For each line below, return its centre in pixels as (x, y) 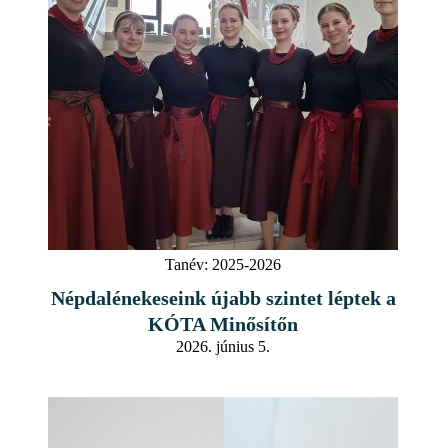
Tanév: (186, 264)
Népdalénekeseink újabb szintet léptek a (223, 297)
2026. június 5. (223, 346)
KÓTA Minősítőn (223, 323)
